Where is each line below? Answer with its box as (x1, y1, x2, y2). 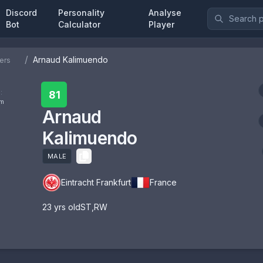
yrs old (52, 202, 80, 212)
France (150, 177, 177, 187)
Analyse (148, 8, 181, 18)
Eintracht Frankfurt (61, 177, 131, 187)
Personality (58, 8, 105, 18)
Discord (5, 8, 37, 18)
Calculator (58, 19, 101, 29)
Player (148, 19, 174, 29)
